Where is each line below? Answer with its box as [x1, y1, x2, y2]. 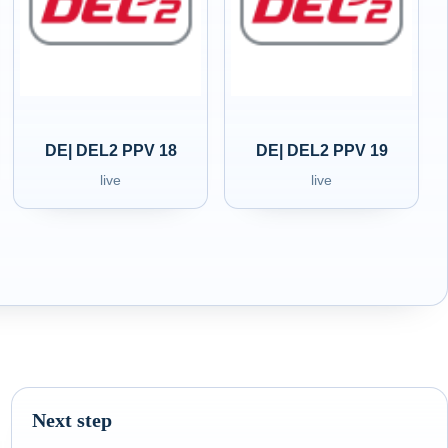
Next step [31, 408, 112, 431]
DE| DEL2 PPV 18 [44, 142, 177, 159]
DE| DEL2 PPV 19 [255, 142, 388, 159]
